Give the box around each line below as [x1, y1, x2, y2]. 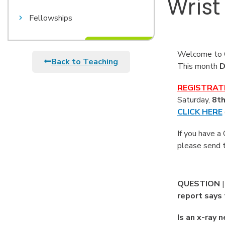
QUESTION [177, 178, 220, 189]
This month [177, 60, 219, 72]
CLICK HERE [177, 106, 222, 118]
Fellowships [29, 13, 72, 24]
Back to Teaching [51, 56, 118, 67]
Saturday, [177, 94, 212, 106]
